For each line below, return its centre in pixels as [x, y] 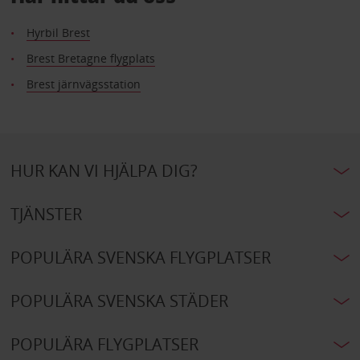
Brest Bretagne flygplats [90, 59]
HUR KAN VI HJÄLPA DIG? [104, 171]
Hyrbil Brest [58, 33]
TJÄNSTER [46, 215]
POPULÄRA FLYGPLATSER [104, 345]
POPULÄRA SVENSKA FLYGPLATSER [140, 258]
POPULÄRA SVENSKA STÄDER [119, 301]
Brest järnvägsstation [83, 84]
